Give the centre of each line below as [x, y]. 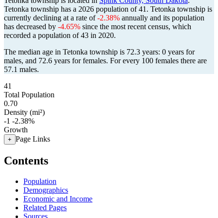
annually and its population [162, 18]
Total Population [29, 95]
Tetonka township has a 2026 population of [71, 9]
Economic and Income [58, 199]
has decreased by [31, 27]
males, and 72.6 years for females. [57, 61]
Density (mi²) [24, 112]
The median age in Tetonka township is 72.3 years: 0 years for [99, 52]
